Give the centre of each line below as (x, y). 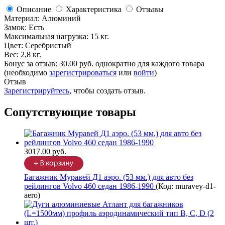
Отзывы (150, 10)
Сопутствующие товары (70, 112)
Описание (34, 10)
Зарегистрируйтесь (37, 91)
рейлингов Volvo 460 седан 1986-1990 (90, 186)
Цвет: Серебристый (38, 46)
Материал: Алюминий (42, 19)
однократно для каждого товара (150, 64)
